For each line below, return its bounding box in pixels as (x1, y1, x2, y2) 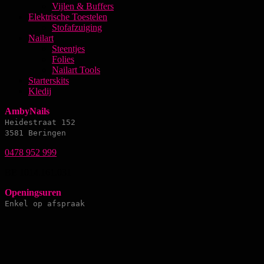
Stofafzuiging (52, 22, 102, 33)
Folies (52, 54, 74, 65)
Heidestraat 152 (5, 118, 75, 127)
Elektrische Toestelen (28, 12, 107, 22)
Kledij (28, 86, 51, 97)
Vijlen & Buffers (52, 1, 114, 12)
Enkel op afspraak (5, 199, 85, 209)
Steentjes (52, 44, 85, 54)
